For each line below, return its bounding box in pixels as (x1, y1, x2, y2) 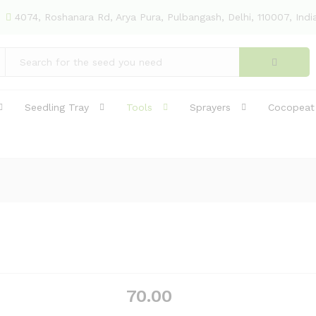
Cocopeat (268, 102, 315, 114)
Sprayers (190, 102, 231, 114)
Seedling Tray (25, 102, 89, 114)
